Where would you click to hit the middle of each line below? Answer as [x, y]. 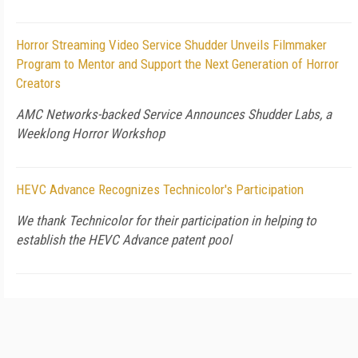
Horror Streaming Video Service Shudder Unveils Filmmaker [171, 45]
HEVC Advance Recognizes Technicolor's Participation [160, 189]
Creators [38, 83]
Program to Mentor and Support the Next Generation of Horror [177, 64]
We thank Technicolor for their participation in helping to [166, 221]
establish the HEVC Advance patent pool [124, 240]
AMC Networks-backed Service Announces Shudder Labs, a [174, 114]
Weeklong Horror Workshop [90, 133]
